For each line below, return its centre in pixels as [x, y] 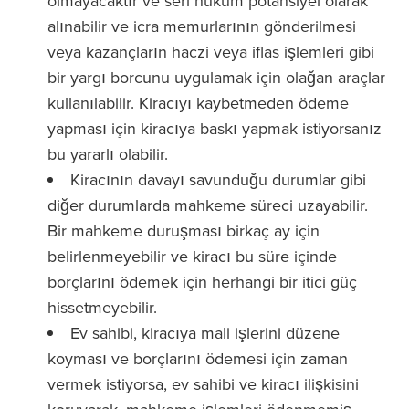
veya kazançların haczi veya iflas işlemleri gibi [211, 52]
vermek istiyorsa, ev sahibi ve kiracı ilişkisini [203, 384]
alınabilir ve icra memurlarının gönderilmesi [202, 26]
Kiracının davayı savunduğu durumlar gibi [218, 179]
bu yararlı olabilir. [108, 154]
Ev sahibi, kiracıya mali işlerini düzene [205, 333]
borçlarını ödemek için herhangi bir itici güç [202, 282]
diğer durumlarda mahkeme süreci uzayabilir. [208, 205]
